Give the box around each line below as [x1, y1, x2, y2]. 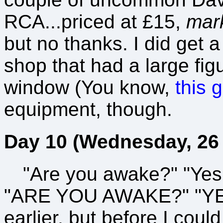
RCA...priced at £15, [4, 10, 186, 32]
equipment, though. [4, 98, 172, 120]
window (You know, [4, 76, 175, 98]
